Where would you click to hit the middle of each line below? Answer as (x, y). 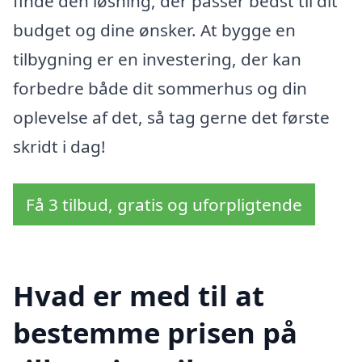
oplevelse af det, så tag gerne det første (171, 117)
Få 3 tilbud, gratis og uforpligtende (164, 204)
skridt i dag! (59, 146)
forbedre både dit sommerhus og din (160, 88)
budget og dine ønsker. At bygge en (154, 29)
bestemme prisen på (155, 333)
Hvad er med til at (139, 296)
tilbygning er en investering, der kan (157, 59)
